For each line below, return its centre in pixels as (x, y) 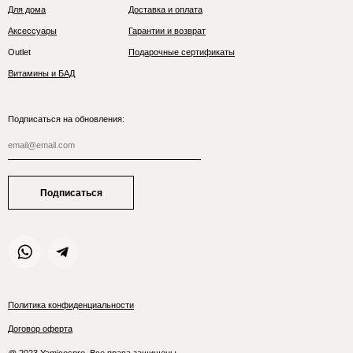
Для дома (27, 10)
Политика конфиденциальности (71, 305)
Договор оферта (40, 329)
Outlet (19, 52)
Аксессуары (32, 31)
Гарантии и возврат (167, 31)
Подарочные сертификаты (182, 52)
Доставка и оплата (165, 10)
